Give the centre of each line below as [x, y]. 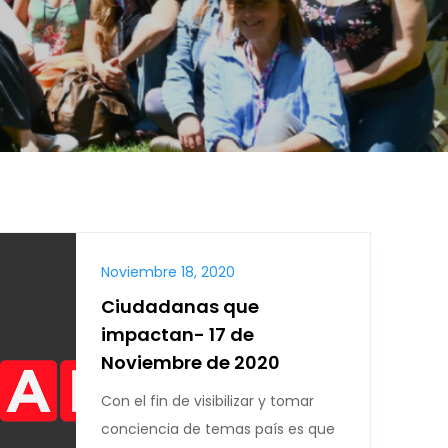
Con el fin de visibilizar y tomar [207, 401]
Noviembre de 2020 [190, 362]
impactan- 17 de [177, 334]
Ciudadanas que [180, 306]
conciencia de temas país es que [218, 429]
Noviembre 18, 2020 [168, 272]
